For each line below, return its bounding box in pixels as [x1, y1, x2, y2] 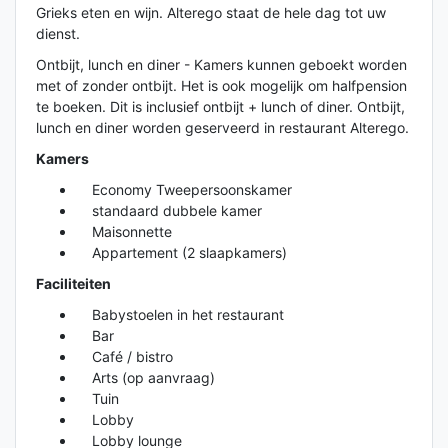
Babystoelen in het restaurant [76, 305, 284, 323]
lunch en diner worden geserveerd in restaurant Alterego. [36, 118, 409, 136]
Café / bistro [76, 347, 173, 365]
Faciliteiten [36, 274, 111, 292]
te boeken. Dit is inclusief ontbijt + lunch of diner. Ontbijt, [36, 97, 405, 115]
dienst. [36, 24, 80, 42]
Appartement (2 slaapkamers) [76, 243, 287, 261]
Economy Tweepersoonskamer [76, 180, 292, 198]
